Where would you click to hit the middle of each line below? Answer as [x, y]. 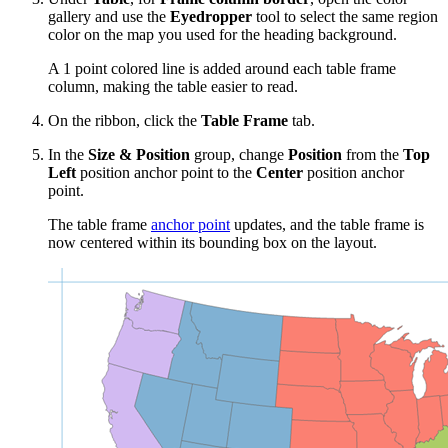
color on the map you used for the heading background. [222, 35]
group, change [239, 155]
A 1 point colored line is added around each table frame [222, 69]
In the [68, 155]
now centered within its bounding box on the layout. [212, 243]
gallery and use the [109, 17]
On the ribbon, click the [124, 121]
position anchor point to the [166, 173]
